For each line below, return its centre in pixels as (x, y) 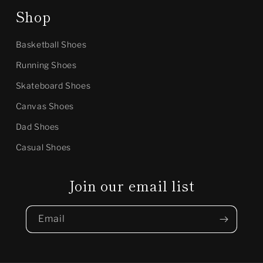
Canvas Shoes (45, 106)
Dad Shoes (38, 127)
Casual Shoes (43, 147)
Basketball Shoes (51, 44)
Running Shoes (46, 65)
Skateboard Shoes (53, 85)
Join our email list (131, 186)
